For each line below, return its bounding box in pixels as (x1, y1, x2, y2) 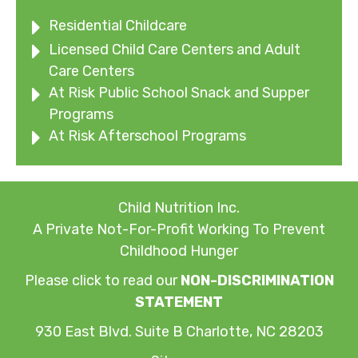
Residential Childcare (49, 17, 187, 35)
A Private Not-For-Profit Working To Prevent (33, 221, 325, 239)
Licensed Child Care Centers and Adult (49, 41, 300, 59)
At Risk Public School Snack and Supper (49, 84, 309, 102)
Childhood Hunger (120, 242, 238, 261)
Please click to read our (24, 272, 181, 290)
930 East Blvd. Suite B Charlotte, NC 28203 (34, 323, 324, 341)
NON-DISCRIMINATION (180, 272, 334, 290)
